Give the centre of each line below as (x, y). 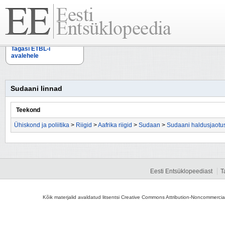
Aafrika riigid (115, 125)
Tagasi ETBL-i (31, 49)
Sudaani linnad (36, 88)
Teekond (28, 110)
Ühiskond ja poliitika (42, 125)
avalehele (25, 56)
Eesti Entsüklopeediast (181, 171)
